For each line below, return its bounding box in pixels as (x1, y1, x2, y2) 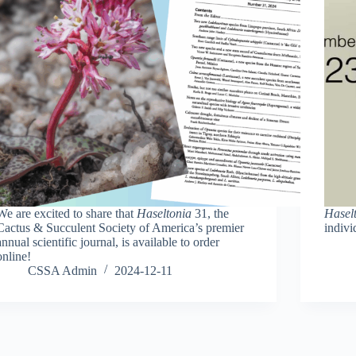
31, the (192, 206, 230, 220)
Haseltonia (137, 206, 192, 220)
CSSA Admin (28, 263, 98, 277)
